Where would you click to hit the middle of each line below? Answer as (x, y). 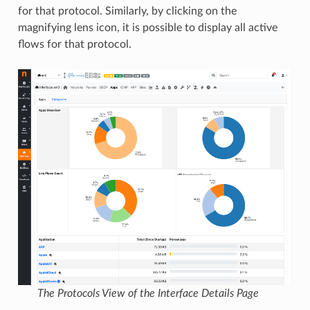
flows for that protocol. (74, 44)
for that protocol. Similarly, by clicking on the (127, 11)
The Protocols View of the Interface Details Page (148, 294)
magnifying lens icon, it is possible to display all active (147, 27)
